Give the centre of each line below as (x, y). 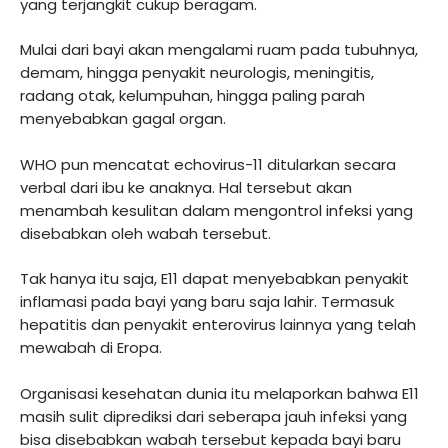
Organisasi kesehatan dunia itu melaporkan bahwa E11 (219, 393)
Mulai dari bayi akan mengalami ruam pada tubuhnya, (219, 50)
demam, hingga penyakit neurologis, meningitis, (197, 73)
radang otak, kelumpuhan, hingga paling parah (192, 96)
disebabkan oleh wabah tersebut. (145, 233)
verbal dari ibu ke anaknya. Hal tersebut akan (186, 187)
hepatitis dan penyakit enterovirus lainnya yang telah (218, 325)
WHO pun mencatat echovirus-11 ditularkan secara (208, 164)
